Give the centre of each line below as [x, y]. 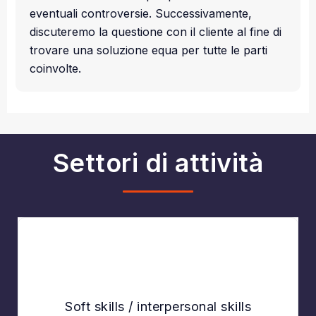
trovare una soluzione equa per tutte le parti [148, 50]
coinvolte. [55, 68]
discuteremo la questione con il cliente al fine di [156, 31]
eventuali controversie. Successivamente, [141, 13]
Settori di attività [158, 163]
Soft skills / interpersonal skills [158, 307]
